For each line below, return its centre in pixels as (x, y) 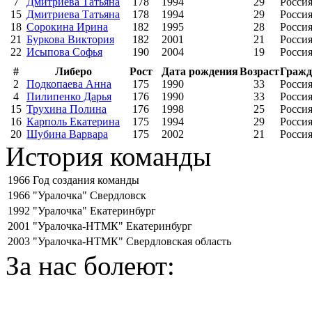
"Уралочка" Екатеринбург (94, 210)
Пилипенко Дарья (69, 96)
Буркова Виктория (70, 39)
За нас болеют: (90, 265)
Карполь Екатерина (73, 121)
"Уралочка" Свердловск (89, 195)
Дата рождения (200, 71)
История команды (108, 156)
